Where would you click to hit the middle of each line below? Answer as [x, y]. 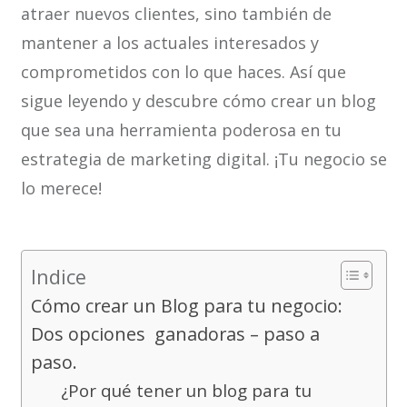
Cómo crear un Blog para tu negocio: [186, 306]
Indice [58, 276]
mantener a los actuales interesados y [169, 43]
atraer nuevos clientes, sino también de [176, 14]
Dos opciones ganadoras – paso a [175, 334]
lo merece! [61, 189]
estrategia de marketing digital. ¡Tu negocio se [203, 159]
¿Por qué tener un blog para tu [186, 391]
